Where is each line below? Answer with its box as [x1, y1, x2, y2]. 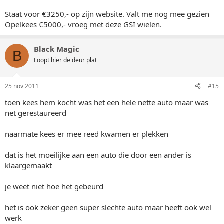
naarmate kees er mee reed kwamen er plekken [5, 128, 168, 139]
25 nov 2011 [5, 81, 39, 90]
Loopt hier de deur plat [34, 56, 97, 64]
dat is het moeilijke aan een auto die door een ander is [5, 149, 191, 160]
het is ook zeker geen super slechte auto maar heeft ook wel [5, 202, 211, 212]
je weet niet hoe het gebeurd [5, 181, 103, 191]
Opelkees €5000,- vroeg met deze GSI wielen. [5, 19, 162, 29]
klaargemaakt [5, 160, 52, 170]
